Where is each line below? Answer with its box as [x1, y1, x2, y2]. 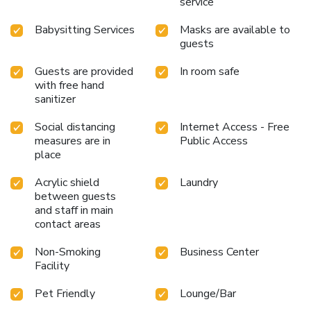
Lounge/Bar [180, 285, 236, 301]
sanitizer [35, 91, 76, 107]
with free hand [35, 77, 104, 93]
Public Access [180, 133, 248, 149]
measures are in [35, 133, 110, 149]
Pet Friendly [35, 285, 95, 301]
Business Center [180, 244, 259, 260]
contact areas [35, 216, 101, 232]
